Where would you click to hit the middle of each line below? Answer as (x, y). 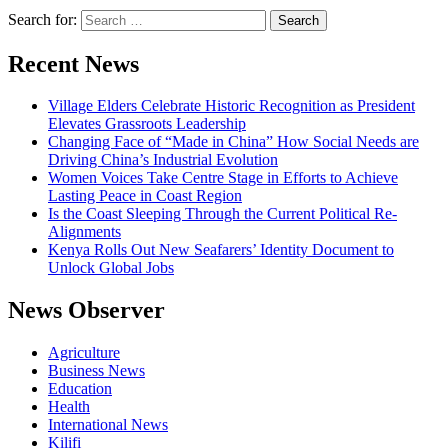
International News (108, 425)
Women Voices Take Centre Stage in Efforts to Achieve (223, 178)
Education (80, 389)
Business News (96, 371)
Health (69, 407)
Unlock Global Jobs (111, 268)
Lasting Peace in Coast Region (145, 196)
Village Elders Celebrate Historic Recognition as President (231, 106)
